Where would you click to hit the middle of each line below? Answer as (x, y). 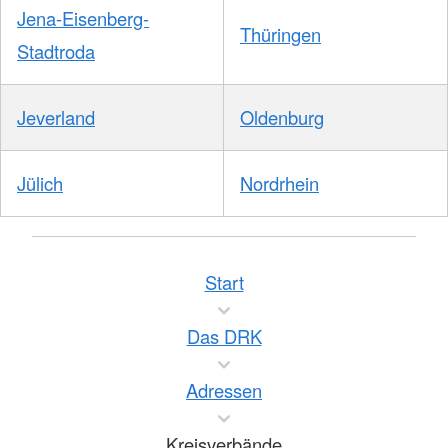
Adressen (224, 390)
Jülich (40, 183)
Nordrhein (279, 183)
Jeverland (56, 117)
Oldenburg (282, 117)
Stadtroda (56, 51)
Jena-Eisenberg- (83, 18)
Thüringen (280, 34)
